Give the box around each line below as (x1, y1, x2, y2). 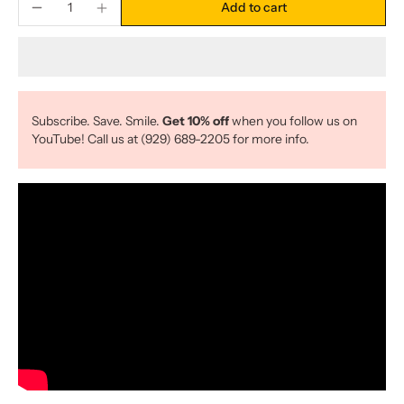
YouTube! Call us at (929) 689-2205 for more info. (32, 132, 309, 146)
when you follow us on (232, 114, 357, 128)
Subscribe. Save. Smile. (32, 114, 162, 128)
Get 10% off (162, 114, 232, 128)
